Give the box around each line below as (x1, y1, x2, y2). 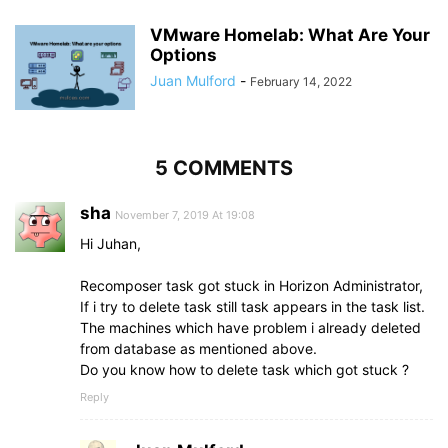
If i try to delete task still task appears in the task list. (80, 297, 425, 315)
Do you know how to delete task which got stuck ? (80, 360, 409, 378)
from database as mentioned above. (80, 339, 317, 357)
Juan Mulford (150, 71, 236, 89)
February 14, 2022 (250, 73, 352, 89)
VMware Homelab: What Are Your (150, 24, 430, 45)
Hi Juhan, (80, 234, 141, 252)
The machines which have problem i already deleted (80, 318, 421, 336)
